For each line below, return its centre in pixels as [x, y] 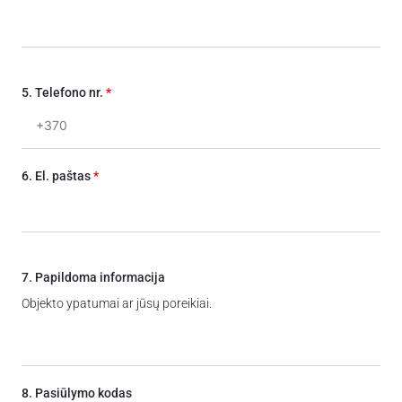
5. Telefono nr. [64, 93]
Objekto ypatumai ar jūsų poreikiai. [117, 304]
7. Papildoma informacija [93, 278]
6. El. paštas [57, 176]
